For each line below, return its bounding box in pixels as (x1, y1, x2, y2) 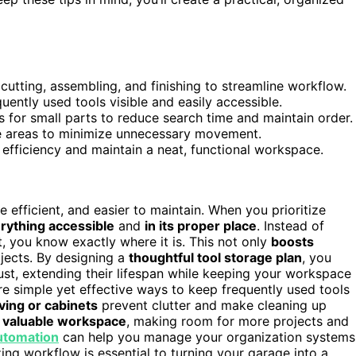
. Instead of (257, 218, 324, 234)
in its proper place (145, 218, 257, 234)
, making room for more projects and (126, 313, 349, 330)
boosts (271, 234, 314, 250)
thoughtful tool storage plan (129, 250, 302, 266)
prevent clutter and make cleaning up (98, 297, 327, 314)
